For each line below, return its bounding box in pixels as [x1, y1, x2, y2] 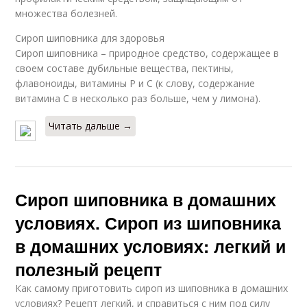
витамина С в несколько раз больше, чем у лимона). [15, 92, 261, 105]
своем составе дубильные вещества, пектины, [15, 62, 234, 75]
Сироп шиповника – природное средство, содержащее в [15, 47, 280, 60]
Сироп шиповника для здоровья [15, 32, 165, 45]
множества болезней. [15, 7, 118, 20]
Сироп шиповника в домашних [15, 187, 277, 212]
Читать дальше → [49, 119, 133, 132]
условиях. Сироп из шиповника [15, 210, 282, 235]
